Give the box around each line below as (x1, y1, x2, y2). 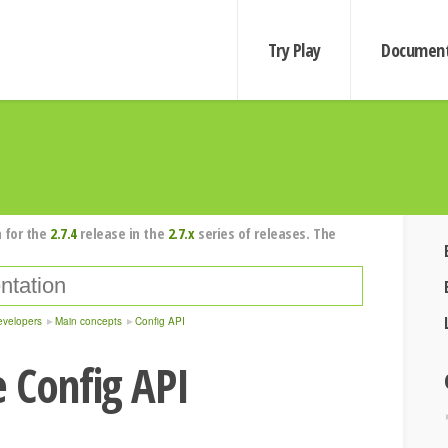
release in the (76, 223, 168, 243)
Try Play (267, 38, 321, 62)
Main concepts (55, 314, 122, 328)
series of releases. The (194, 223, 336, 243)
